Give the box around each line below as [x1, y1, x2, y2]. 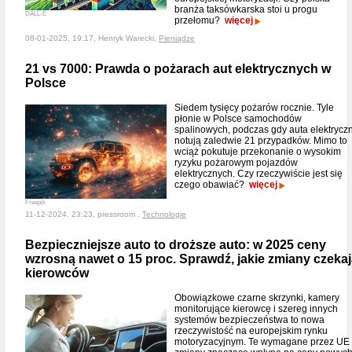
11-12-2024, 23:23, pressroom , [25, 210, 142, 218]
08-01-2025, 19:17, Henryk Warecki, [25, 34, 159, 42]
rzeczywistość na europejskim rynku [174, 325, 328, 336]
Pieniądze [159, 34, 195, 42]
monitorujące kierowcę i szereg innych [174, 303, 338, 314]
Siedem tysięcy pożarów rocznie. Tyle [174, 102, 334, 113]
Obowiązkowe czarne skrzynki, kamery [174, 292, 339, 303]
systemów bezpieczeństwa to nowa [174, 314, 324, 325]
